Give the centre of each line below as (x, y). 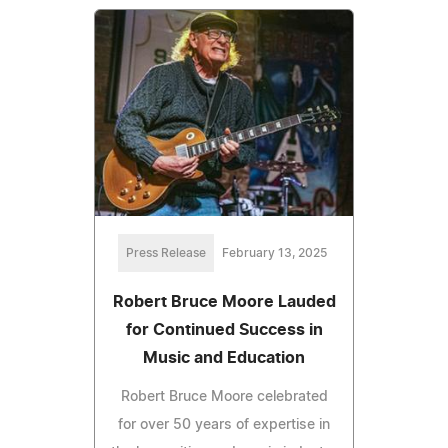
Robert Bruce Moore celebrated (224, 396)
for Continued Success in (224, 329)
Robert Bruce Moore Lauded (224, 301)
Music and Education (224, 357)
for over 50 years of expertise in (224, 424)
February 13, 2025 (274, 252)
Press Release (165, 252)
